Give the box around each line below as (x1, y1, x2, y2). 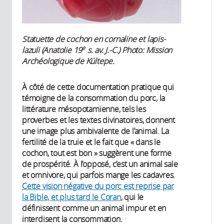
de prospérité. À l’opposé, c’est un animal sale (22, 158, 178, 169)
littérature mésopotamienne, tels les (22, 103, 146, 114)
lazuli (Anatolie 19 (22, 44, 82, 55)
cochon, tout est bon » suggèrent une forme (22, 147, 171, 158)
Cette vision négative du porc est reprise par (22, 180, 174, 191)
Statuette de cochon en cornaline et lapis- (22, 33, 165, 44)
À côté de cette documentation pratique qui (22, 81, 174, 92)
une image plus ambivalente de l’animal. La (22, 125, 169, 136)
